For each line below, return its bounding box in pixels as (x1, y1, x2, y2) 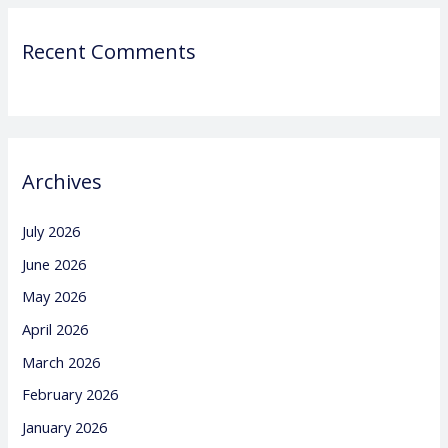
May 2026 (22, 286, 87, 307)
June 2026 (22, 253, 87, 274)
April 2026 (22, 319, 89, 340)
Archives (22, 168, 103, 196)
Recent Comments (22, 37, 197, 65)
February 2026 (22, 384, 119, 405)
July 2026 (22, 221, 81, 242)
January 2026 (22, 417, 108, 437)
